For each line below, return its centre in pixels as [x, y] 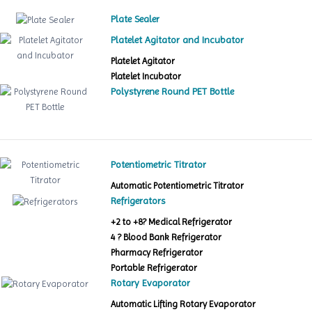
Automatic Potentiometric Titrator [178, 186]
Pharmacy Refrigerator [157, 253]
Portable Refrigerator [154, 268]
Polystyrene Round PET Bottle [173, 92]
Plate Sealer [135, 19]
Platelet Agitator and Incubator [178, 40]
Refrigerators [138, 201]
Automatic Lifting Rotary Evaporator [184, 304]
